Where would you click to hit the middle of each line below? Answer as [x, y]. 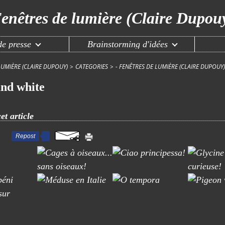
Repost [25, 136]
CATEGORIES [92, 67]
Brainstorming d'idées [127, 44]
